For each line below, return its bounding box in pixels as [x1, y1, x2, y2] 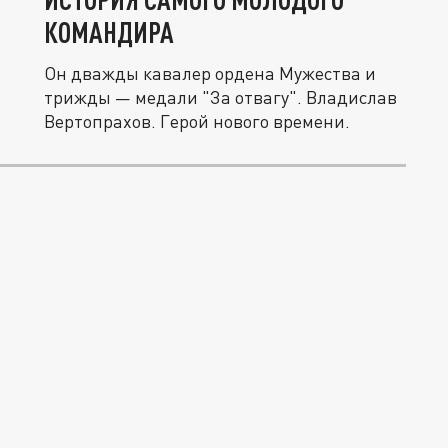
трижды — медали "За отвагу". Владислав [44, 86, 397, 108]
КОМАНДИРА [44, 15, 174, 49]
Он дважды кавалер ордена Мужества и [44, 62, 376, 84]
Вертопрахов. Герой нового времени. [44, 110, 350, 132]
